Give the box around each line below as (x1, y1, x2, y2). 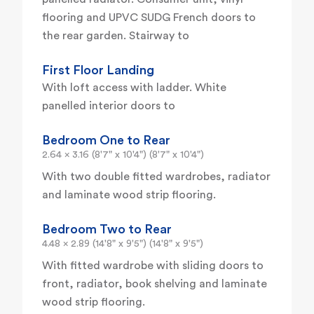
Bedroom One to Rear (42, 134, 170, 147)
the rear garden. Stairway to (42, 30, 189, 42)
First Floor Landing (42, 64, 154, 77)
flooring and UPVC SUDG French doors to (42, 12, 256, 24)
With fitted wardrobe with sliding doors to (42, 260, 264, 272)
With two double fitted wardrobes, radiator (42, 171, 271, 183)
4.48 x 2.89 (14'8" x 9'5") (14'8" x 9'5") (42, 239, 203, 250)
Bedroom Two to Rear (42, 223, 172, 236)
